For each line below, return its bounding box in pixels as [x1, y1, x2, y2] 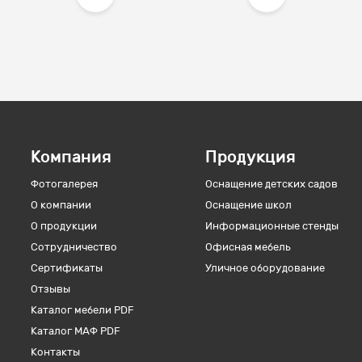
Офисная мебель [205, 241, 292, 253]
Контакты [31, 346, 81, 358]
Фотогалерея [31, 178, 99, 190]
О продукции [31, 220, 98, 232]
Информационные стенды [205, 220, 339, 232]
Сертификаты [31, 262, 103, 274]
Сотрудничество [31, 241, 118, 253]
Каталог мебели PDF [31, 304, 135, 316]
